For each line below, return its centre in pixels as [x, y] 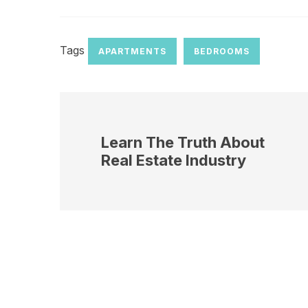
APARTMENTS [132, 51]
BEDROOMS [222, 51]
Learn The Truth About [183, 142]
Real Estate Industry [174, 160]
